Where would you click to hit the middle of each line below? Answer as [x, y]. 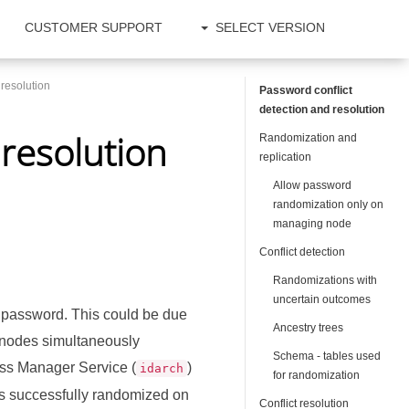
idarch [162, 368]
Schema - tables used [327, 356]
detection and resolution [322, 110]
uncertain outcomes [322, 299]
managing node [313, 224]
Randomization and [309, 138]
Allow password [313, 185]
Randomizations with [325, 280]
